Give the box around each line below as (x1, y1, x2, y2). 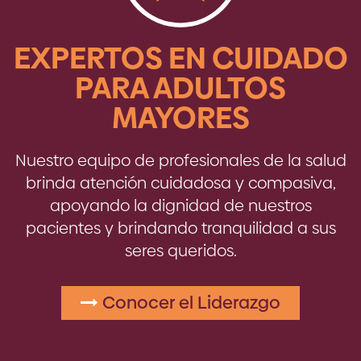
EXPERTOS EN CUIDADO (13, 37, 348, 80)
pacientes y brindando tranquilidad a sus (25, 217, 336, 240)
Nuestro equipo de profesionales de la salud (15, 149, 346, 172)
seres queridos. (124, 239, 237, 263)
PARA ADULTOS (75, 67, 286, 110)
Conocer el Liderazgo (98, 290, 280, 316)
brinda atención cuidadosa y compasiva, (25, 172, 336, 195)
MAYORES (111, 97, 250, 139)
